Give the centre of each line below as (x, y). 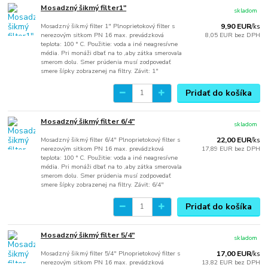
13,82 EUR (218, 262)
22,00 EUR (234, 140)
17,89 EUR (218, 148)
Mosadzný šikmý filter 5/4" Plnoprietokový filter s (111, 253)
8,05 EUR (220, 35)
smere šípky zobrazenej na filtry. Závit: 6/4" (103, 184)
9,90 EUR (236, 26)
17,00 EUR (234, 253)
